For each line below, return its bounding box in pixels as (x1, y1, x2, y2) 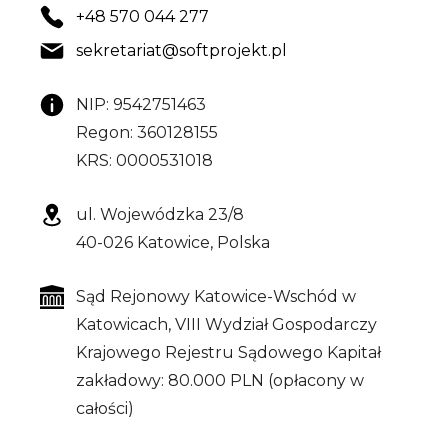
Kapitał (323, 343, 381, 363)
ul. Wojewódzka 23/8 (76, 205, 244, 225)
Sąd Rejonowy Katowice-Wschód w (76, 287, 356, 307)
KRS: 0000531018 (76, 151, 213, 171)
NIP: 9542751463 (76, 95, 206, 115)
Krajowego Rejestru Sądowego (76, 343, 323, 363)
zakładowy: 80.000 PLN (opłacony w (76, 371, 364, 391)
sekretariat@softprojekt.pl (76, 41, 287, 61)
